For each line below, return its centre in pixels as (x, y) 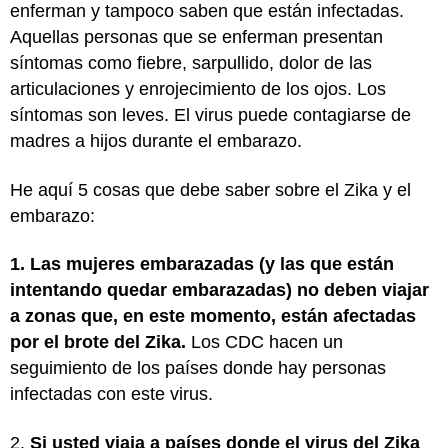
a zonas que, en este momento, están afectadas (213, 316)
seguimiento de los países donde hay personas (198, 368)
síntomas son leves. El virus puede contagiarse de (210, 115)
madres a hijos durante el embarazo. (156, 141)
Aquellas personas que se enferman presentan (196, 37)
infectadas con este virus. (111, 394)
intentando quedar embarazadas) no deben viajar (219, 290)
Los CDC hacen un (264, 342)
